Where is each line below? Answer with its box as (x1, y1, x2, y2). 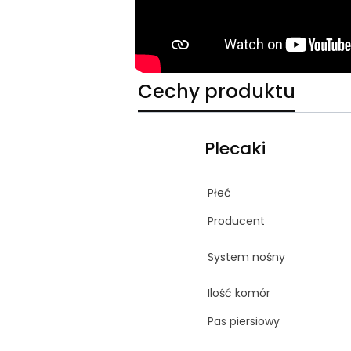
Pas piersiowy (208, 313, 280, 329)
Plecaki (204, 136, 266, 161)
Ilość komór (208, 284, 271, 301)
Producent (208, 212, 266, 229)
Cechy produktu (138, 78, 295, 104)
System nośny (208, 248, 286, 265)
